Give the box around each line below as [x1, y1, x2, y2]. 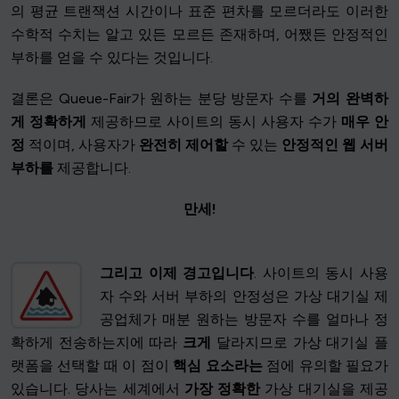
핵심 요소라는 [173, 356, 263, 374]
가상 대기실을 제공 [260, 379, 389, 397]
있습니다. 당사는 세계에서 [11, 379, 184, 397]
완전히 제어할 [139, 135, 228, 153]
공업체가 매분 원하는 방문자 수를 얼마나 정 [100, 310, 388, 328]
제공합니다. [53, 159, 131, 176]
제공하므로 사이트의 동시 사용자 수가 [86, 112, 341, 130]
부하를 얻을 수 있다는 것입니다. [11, 48, 213, 66]
